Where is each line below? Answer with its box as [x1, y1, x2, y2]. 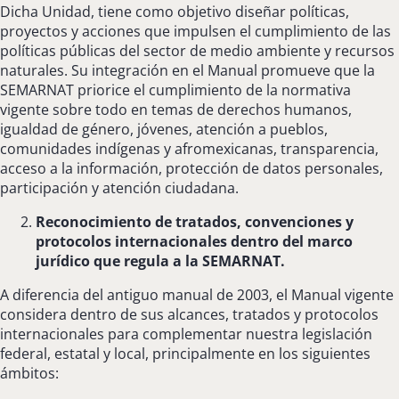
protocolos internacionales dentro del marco [36, 231, 353, 251]
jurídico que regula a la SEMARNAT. [36, 250, 285, 271]
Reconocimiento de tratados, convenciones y [36, 211, 354, 232]
